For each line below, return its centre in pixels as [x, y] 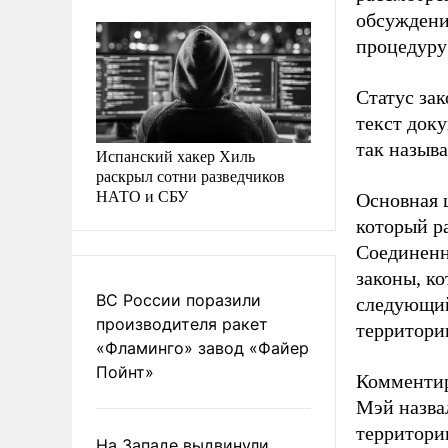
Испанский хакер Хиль [175, 155]
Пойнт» [125, 371]
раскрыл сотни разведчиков [190, 175]
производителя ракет [182, 323]
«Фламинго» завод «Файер [202, 347]
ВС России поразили [178, 299]
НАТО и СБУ [142, 195]
